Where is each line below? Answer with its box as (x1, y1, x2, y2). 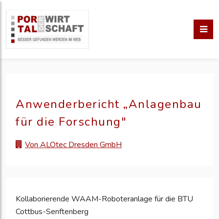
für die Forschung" (16, 114, 127, 130)
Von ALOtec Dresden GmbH (25, 139, 122, 151)
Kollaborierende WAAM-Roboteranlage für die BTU (16, 194, 193, 205)
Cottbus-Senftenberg (16, 206, 88, 218)
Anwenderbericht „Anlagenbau (16, 96, 202, 112)
